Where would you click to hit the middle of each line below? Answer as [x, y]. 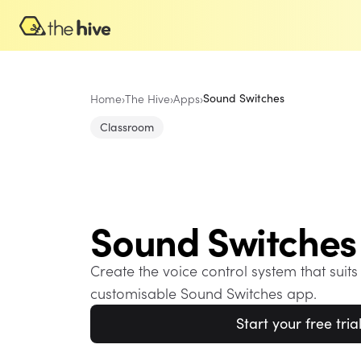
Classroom [127, 127]
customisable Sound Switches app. [203, 293]
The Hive [147, 98]
